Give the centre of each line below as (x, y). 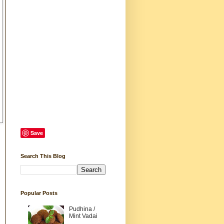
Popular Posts (39, 193)
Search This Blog (43, 156)
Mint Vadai (83, 216)
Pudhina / (82, 209)
